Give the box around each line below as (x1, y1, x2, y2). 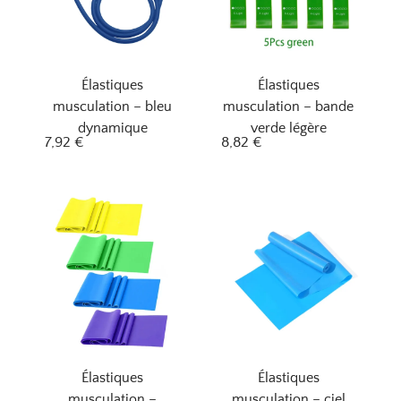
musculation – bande (223, 98, 354, 115)
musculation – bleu (53, 98, 173, 115)
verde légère (250, 120, 327, 137)
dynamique (77, 120, 148, 137)
